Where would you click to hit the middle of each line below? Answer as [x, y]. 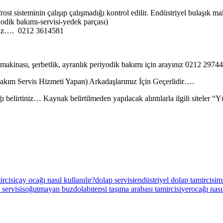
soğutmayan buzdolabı [57, 189]
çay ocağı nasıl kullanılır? [55, 180]
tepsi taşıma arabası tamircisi [137, 189]
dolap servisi [115, 180]
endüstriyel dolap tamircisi [175, 180]
